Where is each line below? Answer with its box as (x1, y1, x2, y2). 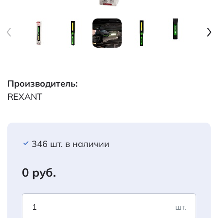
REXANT (7, 91, 42, 102)
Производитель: (7, 78, 77, 89)
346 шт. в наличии (32, 138, 109, 149)
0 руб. (22, 165, 56, 180)
